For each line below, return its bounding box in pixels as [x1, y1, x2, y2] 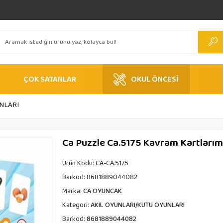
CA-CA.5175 [95, 158, 128, 169]
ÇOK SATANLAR [23, 73, 76, 86]
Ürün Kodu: [62, 158, 96, 169]
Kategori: [62, 200, 91, 211]
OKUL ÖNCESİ [131, 73, 179, 86]
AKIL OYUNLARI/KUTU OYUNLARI [90, 200, 185, 211]
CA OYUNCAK [83, 186, 122, 197]
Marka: [62, 186, 83, 197]
